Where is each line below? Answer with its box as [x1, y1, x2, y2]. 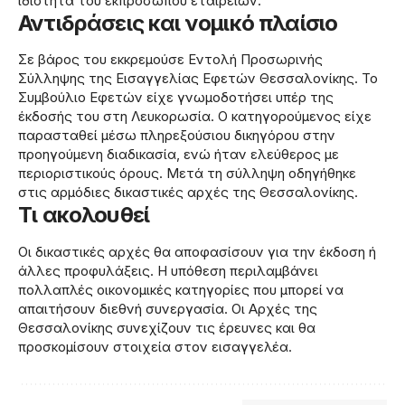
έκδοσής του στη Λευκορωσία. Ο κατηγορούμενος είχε [18, 108, 372, 126]
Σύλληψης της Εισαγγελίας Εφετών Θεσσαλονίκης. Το [18, 70, 378, 88]
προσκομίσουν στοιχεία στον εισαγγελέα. [18, 337, 292, 355]
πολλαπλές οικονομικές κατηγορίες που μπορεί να [18, 280, 344, 298]
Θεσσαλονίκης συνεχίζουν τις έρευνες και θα [18, 318, 316, 336]
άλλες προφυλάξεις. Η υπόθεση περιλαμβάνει [18, 261, 318, 279]
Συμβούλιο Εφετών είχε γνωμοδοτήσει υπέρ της [18, 89, 334, 107]
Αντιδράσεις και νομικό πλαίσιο [18, 9, 338, 36]
